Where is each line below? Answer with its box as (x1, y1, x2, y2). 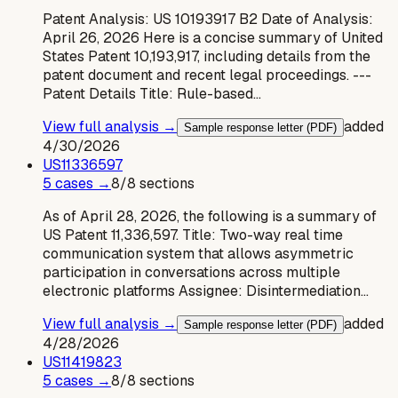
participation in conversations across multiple (43, 262, 340, 282)
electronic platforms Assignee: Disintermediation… (43, 281, 369, 300)
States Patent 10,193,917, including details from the (43, 46, 370, 66)
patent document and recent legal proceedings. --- (43, 65, 371, 84)
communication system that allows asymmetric (43, 243, 354, 263)
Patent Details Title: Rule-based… (43, 84, 261, 103)
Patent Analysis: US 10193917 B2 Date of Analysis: (43, 9, 373, 28)
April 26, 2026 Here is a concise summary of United (43, 28, 383, 47)
